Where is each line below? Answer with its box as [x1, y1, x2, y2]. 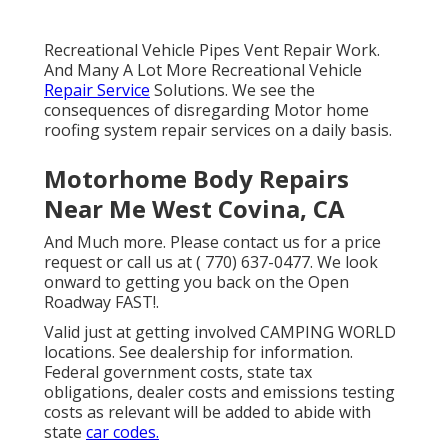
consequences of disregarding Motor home [44, 99, 369, 122]
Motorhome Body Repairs [44, 162, 349, 196]
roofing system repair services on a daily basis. [44, 119, 392, 142]
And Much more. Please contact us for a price [44, 231, 381, 254]
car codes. [86, 421, 159, 444]
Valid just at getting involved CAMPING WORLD [44, 321, 396, 344]
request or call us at [44, 251, 196, 274]
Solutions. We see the [150, 79, 315, 102]
